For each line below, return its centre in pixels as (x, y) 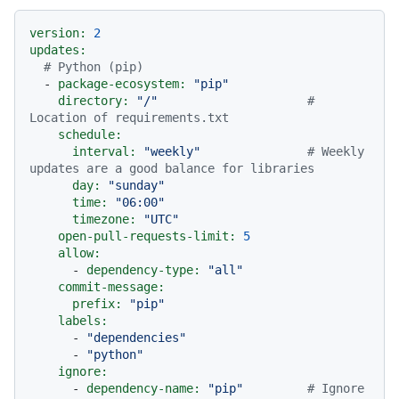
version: (58, 33)
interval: (104, 152)
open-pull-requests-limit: (147, 236)
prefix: (97, 304)
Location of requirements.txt (129, 118)
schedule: (90, 135)
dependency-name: (143, 389)
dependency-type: (143, 270)
